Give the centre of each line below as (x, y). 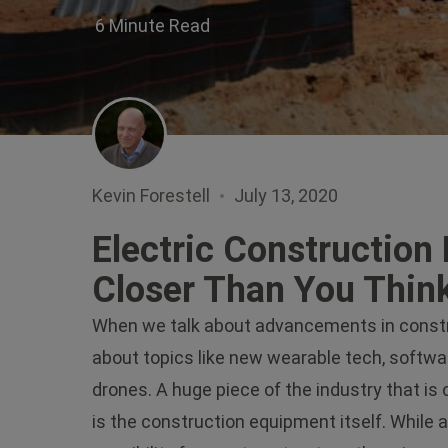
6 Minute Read (152, 25)
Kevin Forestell (151, 195)
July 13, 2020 (286, 195)
